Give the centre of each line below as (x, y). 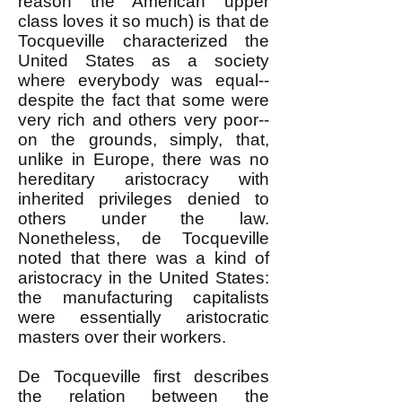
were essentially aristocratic (144, 317)
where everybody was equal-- (144, 80)
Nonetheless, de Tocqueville (144, 238)
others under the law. (144, 218)
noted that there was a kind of (144, 258)
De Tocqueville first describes (144, 376)
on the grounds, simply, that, (144, 140)
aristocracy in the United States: (144, 278)
